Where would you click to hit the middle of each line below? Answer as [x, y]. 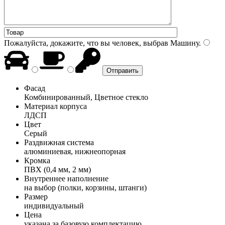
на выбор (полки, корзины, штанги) [85, 187]
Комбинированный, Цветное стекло [86, 97]
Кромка [37, 160]
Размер [36, 196]
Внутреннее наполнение [66, 178]
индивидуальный [54, 205]
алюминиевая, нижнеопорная [75, 151]
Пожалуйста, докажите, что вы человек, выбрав [86, 43]
